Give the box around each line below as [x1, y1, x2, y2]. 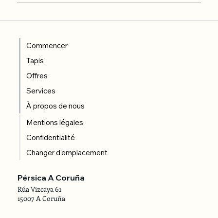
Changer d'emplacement [26, 148, 108, 158]
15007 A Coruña [17, 194, 65, 203]
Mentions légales [26, 118, 84, 127]
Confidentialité [26, 133, 75, 143]
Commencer [26, 40, 68, 50]
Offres [26, 71, 48, 80]
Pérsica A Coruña [17, 172, 85, 182]
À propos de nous [26, 101, 85, 110]
